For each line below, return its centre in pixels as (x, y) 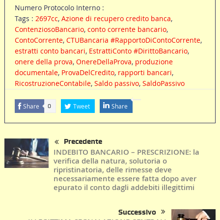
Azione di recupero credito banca (116, 19)
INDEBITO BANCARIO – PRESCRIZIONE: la (126, 152)
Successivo (137, 212)
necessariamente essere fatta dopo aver (125, 178)
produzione (154, 62)
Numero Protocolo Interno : (59, 8)
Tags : (25, 19)
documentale (36, 73)
